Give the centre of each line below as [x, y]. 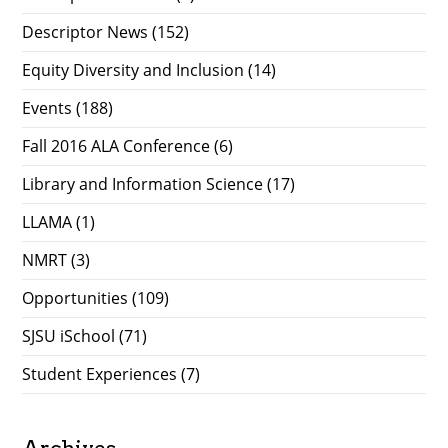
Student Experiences [100, 374]
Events [47, 108]
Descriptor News [85, 32]
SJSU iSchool [69, 336]
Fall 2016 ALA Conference [116, 146]
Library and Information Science [143, 184]
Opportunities [75, 298]
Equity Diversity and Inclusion [133, 70]
